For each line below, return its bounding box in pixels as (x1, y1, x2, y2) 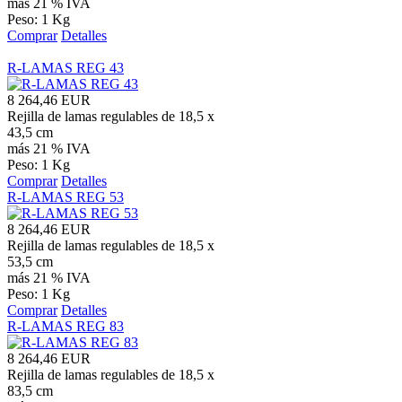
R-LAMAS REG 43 (7, 59, 124, 75)
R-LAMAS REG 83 (7, 318, 124, 334)
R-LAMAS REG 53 (7, 188, 124, 205)
